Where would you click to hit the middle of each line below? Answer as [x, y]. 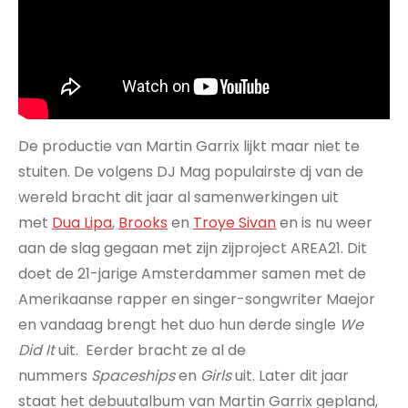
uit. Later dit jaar [290, 375]
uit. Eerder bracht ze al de [150, 350]
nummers [55, 375]
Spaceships [133, 375]
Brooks [143, 222]
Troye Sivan [235, 222]
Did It [36, 350]
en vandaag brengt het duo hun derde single [179, 324]
